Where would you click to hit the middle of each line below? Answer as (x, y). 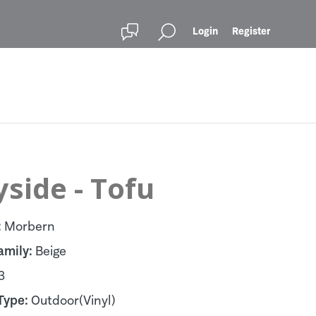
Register (251, 31)
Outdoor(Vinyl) (73, 300)
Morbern (29, 226)
